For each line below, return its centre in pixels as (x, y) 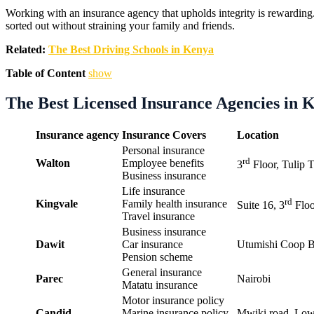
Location (258, 135)
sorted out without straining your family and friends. (120, 25)
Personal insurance (163, 150)
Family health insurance (175, 203)
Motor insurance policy (173, 300)
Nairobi (254, 278)
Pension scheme (157, 257)
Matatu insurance (160, 285)
